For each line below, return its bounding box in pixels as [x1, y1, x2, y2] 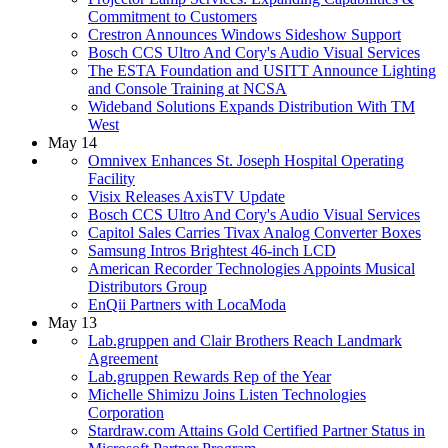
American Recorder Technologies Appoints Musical [88, 259, 415, 277]
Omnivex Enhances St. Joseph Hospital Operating [88, 151, 404, 169]
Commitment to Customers [88, 7, 257, 25]
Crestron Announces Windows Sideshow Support [88, 25, 401, 43]
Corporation [88, 403, 164, 421]
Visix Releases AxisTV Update [88, 187, 285, 205]
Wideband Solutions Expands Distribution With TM [88, 97, 415, 115]
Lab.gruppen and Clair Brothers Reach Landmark [88, 331, 402, 349]
